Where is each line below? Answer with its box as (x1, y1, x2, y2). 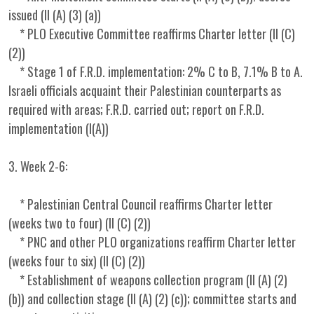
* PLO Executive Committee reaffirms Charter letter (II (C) (8, 25, 295, 43)
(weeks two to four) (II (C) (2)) (8, 214, 151, 232)
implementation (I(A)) (8, 119, 109, 137)
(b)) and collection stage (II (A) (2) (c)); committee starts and (8, 289, 296, 308)
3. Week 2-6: (8, 157, 67, 175)
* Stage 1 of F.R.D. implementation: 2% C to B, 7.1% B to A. (8, 62, 303, 81)
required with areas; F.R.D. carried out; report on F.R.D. (8, 100, 264, 118)
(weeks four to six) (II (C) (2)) (8, 252, 145, 270)
